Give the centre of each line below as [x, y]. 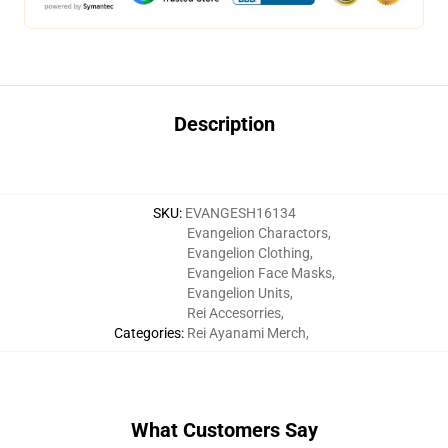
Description [224, 124]
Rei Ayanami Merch [246, 333]
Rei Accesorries [233, 313]
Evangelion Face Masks [259, 273]
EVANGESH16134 [240, 213]
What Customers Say [224, 430]
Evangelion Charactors [257, 233]
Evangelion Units [238, 293]
